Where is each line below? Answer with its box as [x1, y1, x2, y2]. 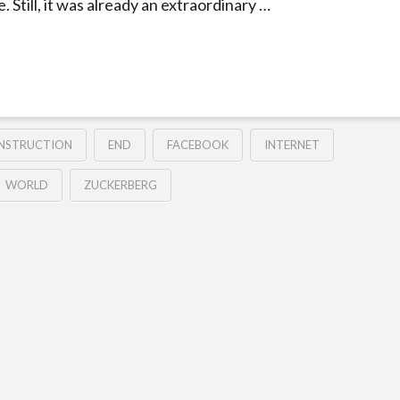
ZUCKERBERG [83, 178, 157, 193]
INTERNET [263, 137, 320, 153]
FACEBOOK [166, 137, 229, 153]
